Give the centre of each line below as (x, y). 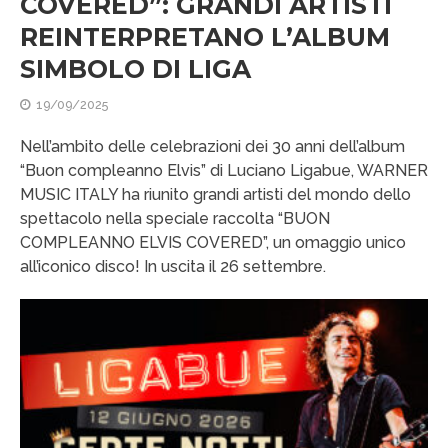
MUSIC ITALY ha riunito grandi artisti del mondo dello (215, 195)
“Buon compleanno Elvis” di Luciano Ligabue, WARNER (224, 171)
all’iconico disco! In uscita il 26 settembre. (173, 267)
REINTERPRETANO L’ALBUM (205, 37)
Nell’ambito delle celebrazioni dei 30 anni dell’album (212, 147)
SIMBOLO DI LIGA (135, 69)
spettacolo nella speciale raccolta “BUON (175, 219)
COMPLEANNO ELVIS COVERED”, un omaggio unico (213, 243)
